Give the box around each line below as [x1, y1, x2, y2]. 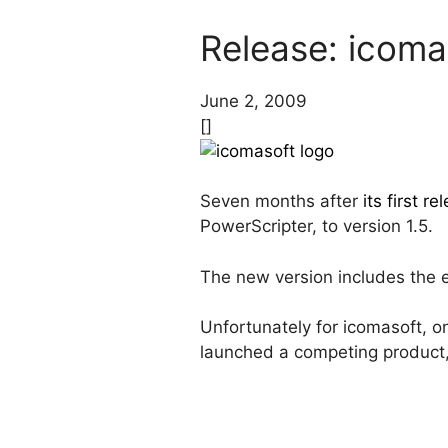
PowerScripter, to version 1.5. [200, 216, 433, 237]
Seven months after [200, 191, 363, 212]
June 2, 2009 [200, 90, 307, 111]
